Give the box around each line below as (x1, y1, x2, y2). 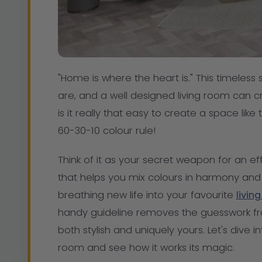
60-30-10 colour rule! (57, 123, 156, 137)
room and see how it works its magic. (57, 241, 235, 255)
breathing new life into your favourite (57, 188, 236, 202)
